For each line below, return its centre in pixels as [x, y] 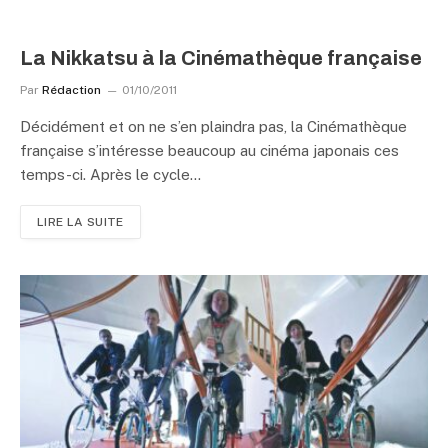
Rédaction [71, 89]
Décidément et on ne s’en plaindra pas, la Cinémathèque [213, 126]
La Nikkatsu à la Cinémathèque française [221, 57]
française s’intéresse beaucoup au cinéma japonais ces [209, 150]
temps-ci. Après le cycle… [110, 174]
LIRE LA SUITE [80, 221]
